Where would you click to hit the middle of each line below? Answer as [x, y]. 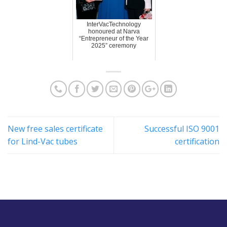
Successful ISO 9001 [182, 128]
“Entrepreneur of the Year [114, 39]
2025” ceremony [114, 46]
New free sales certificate [55, 128]
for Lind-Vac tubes [43, 141]
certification [197, 141]
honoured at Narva [114, 32]
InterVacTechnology [114, 25]
